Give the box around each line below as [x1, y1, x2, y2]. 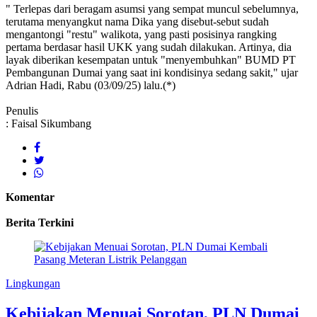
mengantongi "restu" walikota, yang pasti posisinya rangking [6, 28, 277, 41]
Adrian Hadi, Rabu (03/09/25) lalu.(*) [6, 79, 175, 92]
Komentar [6, 191, 54, 204]
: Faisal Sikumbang [6, 117, 91, 130]
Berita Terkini [6, 217, 74, 229]
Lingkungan [6, 277, 60, 290]
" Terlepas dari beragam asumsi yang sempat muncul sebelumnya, [6, 3, 299, 16]
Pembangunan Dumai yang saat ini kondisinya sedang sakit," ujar [6, 67, 298, 79]
